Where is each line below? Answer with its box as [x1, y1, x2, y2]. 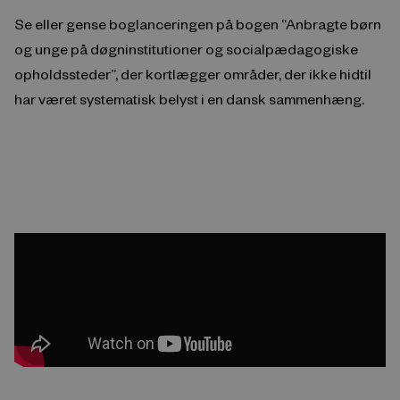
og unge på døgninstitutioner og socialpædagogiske [14, 39, 358, 58]
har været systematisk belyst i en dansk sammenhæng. [14, 89, 364, 108]
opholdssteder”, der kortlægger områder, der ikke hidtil [14, 64, 371, 83]
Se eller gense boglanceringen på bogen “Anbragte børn [14, 14, 381, 33]
